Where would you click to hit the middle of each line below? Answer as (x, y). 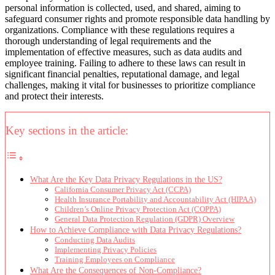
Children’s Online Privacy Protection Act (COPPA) (138, 209)
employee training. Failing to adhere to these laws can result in (125, 63)
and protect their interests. (54, 96)
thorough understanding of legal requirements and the (108, 41)
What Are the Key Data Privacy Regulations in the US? (126, 180)
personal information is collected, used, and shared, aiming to (123, 7)
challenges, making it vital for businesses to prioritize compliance (130, 85)
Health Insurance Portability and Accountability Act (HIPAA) (155, 199)
